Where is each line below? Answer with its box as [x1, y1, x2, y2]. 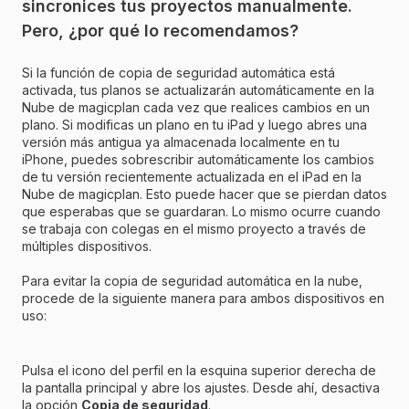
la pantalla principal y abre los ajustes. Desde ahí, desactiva [22, 379, 380, 395]
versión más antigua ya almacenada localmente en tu [22, 133, 340, 150]
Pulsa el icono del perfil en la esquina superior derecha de [22, 362, 376, 378]
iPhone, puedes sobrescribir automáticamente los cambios [22, 151, 374, 167]
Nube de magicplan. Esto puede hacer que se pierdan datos [22, 185, 387, 202]
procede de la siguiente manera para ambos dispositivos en [22, 289, 384, 306]
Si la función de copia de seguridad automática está [22, 64, 335, 80]
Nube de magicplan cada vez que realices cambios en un [22, 99, 370, 115]
